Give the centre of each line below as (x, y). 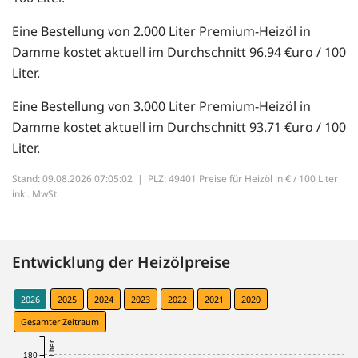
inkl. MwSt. (36, 194)
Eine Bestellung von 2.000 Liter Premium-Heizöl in (161, 32)
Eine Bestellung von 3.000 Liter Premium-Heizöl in (161, 107)
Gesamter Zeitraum (60, 322)
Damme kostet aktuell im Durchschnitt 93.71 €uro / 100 (179, 127)
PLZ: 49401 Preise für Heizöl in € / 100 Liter (243, 179)
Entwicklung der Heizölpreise (121, 262)
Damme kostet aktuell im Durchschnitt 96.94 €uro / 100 (179, 52)
